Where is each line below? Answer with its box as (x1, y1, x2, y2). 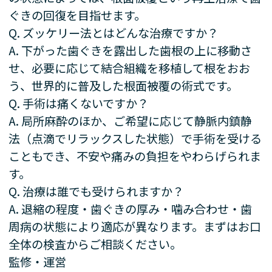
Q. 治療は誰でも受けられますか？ (8, 182, 185, 200)
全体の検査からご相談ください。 (8, 235, 182, 253)
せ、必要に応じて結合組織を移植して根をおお (8, 59, 251, 76)
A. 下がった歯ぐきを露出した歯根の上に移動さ (8, 41, 253, 59)
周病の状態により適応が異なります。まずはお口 (8, 217, 262, 235)
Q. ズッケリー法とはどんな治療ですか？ (8, 24, 219, 41)
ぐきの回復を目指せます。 (8, 6, 146, 24)
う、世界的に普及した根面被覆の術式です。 (8, 76, 239, 94)
